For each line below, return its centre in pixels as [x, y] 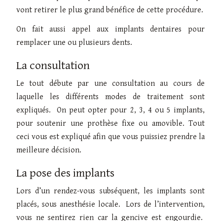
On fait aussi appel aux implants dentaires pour [110, 29]
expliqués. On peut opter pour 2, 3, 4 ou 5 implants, [110, 110]
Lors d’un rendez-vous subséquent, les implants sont [110, 191]
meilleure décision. [49, 150]
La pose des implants [65, 173]
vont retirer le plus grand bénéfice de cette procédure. [110, 10]
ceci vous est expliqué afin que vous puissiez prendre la [110, 137]
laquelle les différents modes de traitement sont [110, 97]
